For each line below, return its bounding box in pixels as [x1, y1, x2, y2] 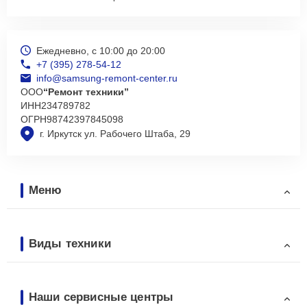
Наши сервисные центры [29, 290, 174, 304]
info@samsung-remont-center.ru [36, 72, 177, 84]
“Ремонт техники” [43, 86, 129, 97]
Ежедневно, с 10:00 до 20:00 [36, 45, 165, 56]
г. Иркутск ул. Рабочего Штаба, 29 [40, 128, 191, 140]
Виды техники [29, 236, 111, 250]
